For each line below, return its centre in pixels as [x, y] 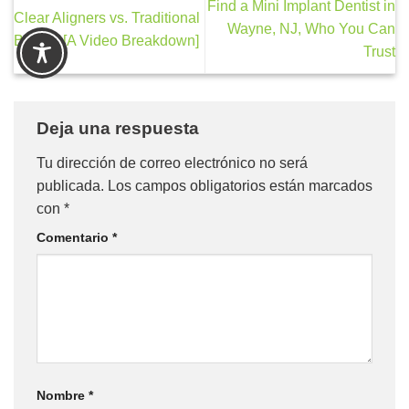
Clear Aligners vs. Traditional [107, 17]
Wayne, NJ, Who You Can [311, 29]
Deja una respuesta [120, 129]
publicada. [70, 185]
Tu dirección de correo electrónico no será [172, 163]
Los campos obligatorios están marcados [240, 185]
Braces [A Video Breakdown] [106, 40]
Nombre [63, 395]
